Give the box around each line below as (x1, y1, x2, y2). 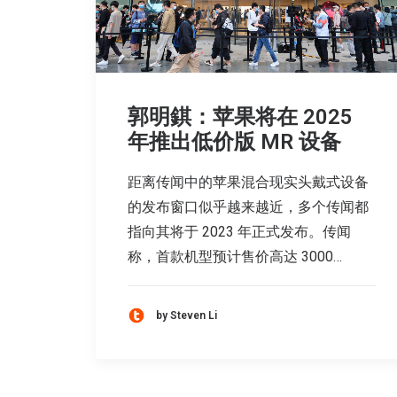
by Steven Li (156, 308, 217, 322)
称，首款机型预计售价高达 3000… (128, 248, 342, 266)
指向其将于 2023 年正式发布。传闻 (128, 223, 351, 241)
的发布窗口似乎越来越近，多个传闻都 (128, 198, 369, 216)
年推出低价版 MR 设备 (128, 129, 341, 155)
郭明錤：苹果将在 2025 (128, 105, 353, 130)
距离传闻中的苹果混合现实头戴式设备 (128, 174, 369, 191)
